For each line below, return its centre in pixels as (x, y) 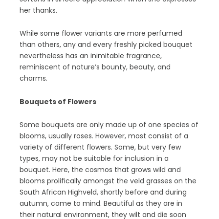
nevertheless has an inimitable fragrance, (91, 56)
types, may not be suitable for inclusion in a (94, 158)
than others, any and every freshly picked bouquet (106, 44)
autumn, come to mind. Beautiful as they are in (101, 203)
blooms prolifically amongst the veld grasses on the (108, 181)
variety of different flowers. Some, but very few (100, 147)
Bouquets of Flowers (58, 101)
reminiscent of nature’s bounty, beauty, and (95, 67)
